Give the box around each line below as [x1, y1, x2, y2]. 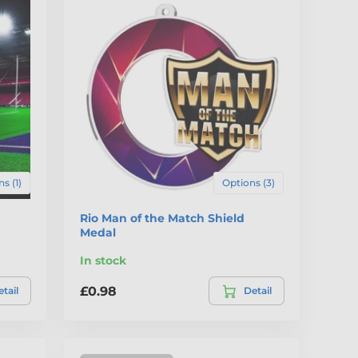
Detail [243, 284, 272, 297]
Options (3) [221, 177, 275, 189]
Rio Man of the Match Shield [80, 211, 245, 226]
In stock [80, 253, 127, 268]
